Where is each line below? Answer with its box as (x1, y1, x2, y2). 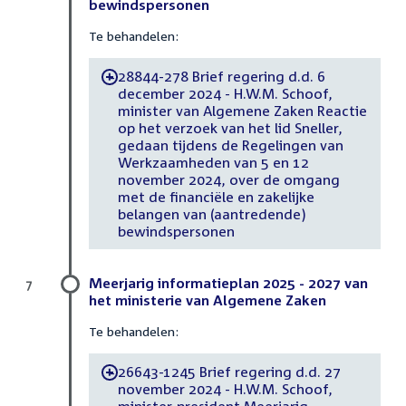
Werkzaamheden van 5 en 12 (117, 153, 309, 170)
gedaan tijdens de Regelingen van (117, 136, 343, 153)
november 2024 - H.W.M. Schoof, (117, 380, 333, 397)
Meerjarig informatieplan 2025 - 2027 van (89, 275, 368, 292)
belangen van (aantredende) (117, 205, 306, 222)
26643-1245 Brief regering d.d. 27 (117, 362, 342, 380)
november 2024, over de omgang (117, 170, 340, 188)
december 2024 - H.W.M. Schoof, (117, 84, 333, 101)
